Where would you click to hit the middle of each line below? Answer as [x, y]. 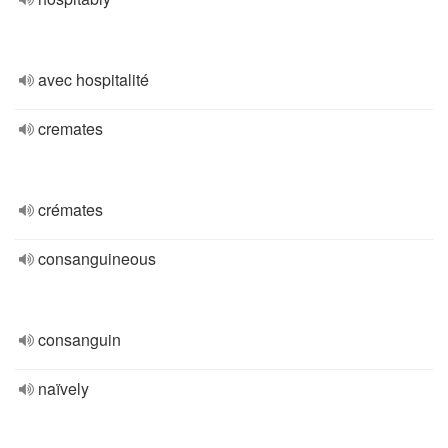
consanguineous [97, 258]
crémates [70, 209]
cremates [70, 128]
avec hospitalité [93, 79]
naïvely [63, 388]
